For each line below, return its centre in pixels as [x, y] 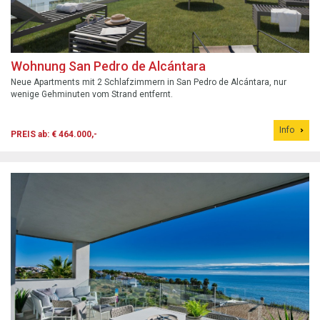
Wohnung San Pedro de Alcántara [108, 66]
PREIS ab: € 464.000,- [54, 134]
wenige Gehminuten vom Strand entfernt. [92, 94]
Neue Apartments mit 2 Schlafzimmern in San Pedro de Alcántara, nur [149, 82]
